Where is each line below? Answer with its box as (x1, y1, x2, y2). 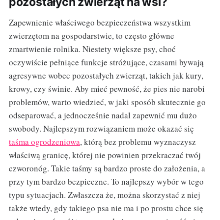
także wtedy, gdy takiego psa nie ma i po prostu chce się (8, 202, 203, 214)
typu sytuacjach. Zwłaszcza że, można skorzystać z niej (8, 189, 200, 201)
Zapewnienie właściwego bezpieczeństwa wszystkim (8, 17, 191, 28)
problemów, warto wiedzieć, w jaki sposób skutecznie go (8, 96, 206, 108)
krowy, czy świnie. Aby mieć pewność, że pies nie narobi (8, 83, 205, 95)
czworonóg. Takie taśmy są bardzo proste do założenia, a (8, 163, 205, 174)
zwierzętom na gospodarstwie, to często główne (8, 30, 174, 42)
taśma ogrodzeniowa (8, 136, 80, 148)
